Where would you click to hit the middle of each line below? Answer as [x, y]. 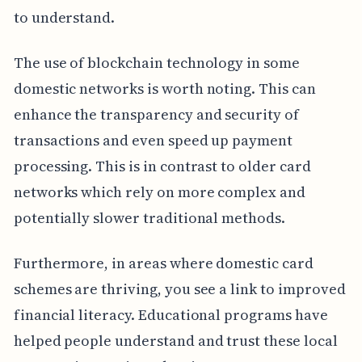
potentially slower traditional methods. [149, 218]
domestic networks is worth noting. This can [164, 89]
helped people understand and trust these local [175, 341]
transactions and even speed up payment [153, 141]
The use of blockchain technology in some [156, 63]
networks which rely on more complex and [159, 192]
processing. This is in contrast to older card [162, 166]
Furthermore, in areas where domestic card [163, 263]
